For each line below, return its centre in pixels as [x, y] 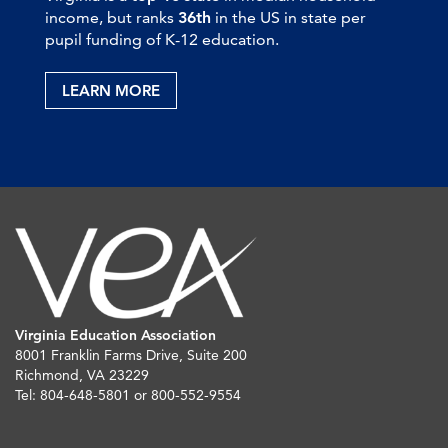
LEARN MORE [111, 90]
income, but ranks [111, 17]
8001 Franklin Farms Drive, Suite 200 [131, 354]
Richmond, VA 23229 [82, 374]
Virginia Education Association [115, 334]
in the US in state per [288, 17]
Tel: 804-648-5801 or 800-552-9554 [128, 394]
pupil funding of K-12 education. [162, 39]
